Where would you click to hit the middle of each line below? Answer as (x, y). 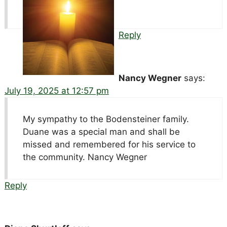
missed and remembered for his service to (109, 144)
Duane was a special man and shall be (101, 131)
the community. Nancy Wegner (85, 157)
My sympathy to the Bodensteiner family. (106, 119)
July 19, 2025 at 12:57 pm (56, 90)
